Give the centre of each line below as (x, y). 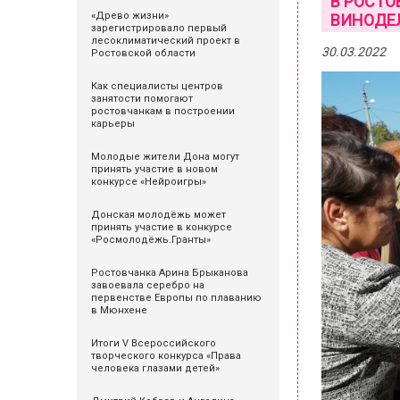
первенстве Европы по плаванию (176, 298)
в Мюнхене (119, 310)
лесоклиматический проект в (166, 41)
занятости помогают (142, 99)
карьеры (113, 124)
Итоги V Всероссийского (154, 343)
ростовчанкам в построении (163, 111)
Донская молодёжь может (158, 215)
